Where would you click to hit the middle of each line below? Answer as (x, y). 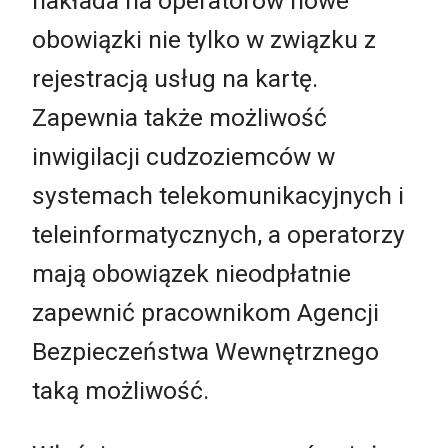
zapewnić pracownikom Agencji (205, 313)
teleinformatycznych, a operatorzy (218, 235)
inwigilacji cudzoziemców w (183, 157)
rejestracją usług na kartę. (175, 79)
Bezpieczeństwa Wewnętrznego (205, 352)
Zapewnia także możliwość (179, 118)
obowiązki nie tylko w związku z (204, 40)
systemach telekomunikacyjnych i (218, 196)
